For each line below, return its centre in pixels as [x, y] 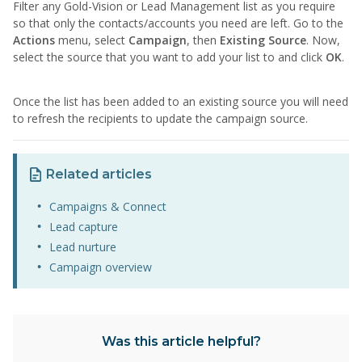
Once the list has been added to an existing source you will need [181, 101]
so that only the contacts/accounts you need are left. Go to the [178, 23]
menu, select [93, 40]
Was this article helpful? [181, 341]
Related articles [99, 174]
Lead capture [83, 227]
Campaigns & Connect [107, 206]
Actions [36, 40]
